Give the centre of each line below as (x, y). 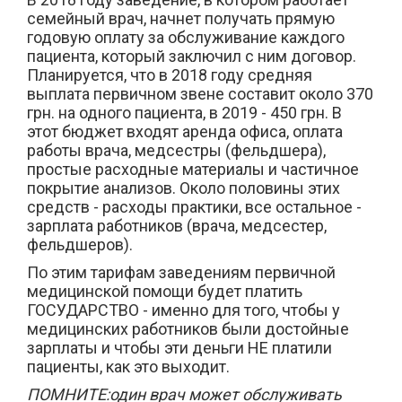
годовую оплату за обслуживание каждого (186, 37)
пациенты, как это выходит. (128, 367)
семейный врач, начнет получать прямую (181, 18)
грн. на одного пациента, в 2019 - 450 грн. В (184, 113)
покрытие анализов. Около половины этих (184, 188)
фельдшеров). (80, 245)
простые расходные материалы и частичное (193, 169)
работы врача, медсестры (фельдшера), (176, 150)
